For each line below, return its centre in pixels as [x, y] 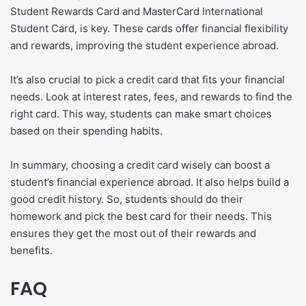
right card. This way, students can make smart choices [141, 114]
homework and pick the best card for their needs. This [141, 217]
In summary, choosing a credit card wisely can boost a [140, 165]
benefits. [31, 251]
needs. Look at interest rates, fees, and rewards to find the [151, 97]
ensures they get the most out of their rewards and [133, 234]
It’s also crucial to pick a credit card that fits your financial [148, 80]
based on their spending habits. [86, 131]
